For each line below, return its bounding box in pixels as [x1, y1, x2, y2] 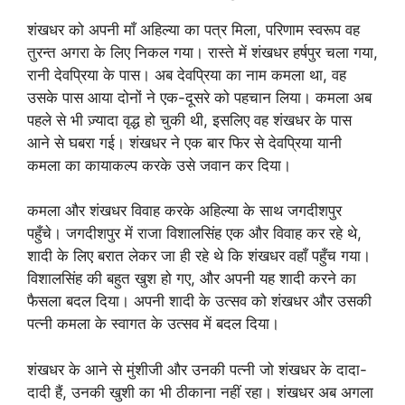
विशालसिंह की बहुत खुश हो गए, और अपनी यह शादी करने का [27, 269, 356, 287]
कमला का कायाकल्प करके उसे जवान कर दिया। [27, 155, 291, 174]
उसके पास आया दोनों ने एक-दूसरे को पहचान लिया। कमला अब [27, 88, 372, 107]
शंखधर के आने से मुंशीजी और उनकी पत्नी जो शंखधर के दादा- [27, 360, 367, 379]
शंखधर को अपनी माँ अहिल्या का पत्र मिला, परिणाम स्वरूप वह [27, 20, 360, 39]
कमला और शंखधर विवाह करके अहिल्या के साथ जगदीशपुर [27, 202, 342, 220]
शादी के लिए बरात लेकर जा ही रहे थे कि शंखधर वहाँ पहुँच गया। [27, 247, 371, 265]
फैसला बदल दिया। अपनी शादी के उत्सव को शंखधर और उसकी [27, 292, 372, 310]
